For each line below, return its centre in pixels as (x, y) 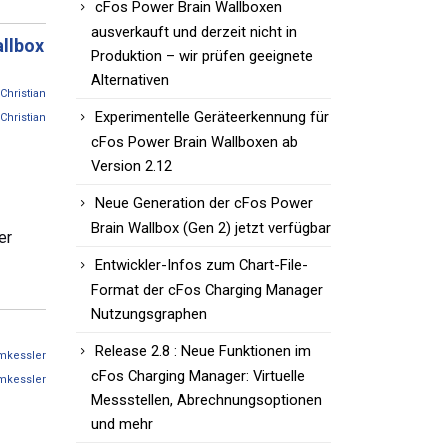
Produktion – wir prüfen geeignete (202, 56)
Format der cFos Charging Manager (207, 290)
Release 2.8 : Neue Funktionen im (203, 351)
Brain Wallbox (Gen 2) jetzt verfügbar (211, 228)
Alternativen (130, 80)
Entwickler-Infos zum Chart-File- (201, 265)
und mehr (122, 424)
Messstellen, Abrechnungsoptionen (206, 400)
